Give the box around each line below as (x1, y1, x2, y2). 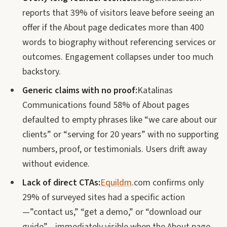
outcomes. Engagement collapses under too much (22, 51, 213, 63)
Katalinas (137, 84, 173, 97)
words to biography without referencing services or (22, 36, 216, 49)
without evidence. (22, 158, 90, 170)
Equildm (100, 176, 132, 189)
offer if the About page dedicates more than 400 (22, 21, 204, 34)
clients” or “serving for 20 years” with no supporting (22, 128, 219, 141)
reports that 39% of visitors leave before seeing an (22, 7, 214, 19)
